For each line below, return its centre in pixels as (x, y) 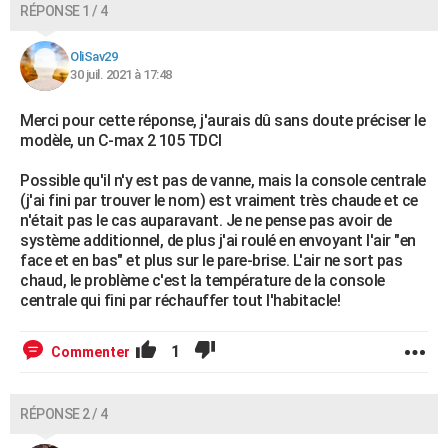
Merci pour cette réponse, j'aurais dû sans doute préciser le (222, 120)
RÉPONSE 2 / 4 (64, 414)
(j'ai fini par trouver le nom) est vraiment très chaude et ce (219, 200)
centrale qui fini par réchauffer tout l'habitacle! (180, 300)
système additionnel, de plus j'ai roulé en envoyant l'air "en (218, 240)
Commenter (90, 352)
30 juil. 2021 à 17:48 (121, 74)
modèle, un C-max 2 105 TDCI (121, 140)
